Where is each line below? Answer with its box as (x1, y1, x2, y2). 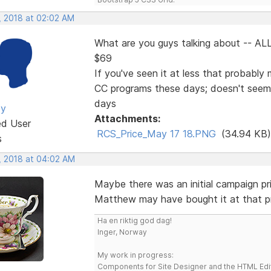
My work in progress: (97, 250, 174, 260)
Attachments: (94, 112, 160, 125)
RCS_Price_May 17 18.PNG (96, 127, 216, 140)
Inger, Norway (97, 227, 147, 237)
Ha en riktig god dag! (97, 215, 172, 225)
